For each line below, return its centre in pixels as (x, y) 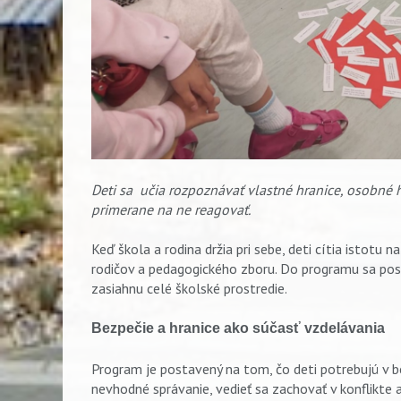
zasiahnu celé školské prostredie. (189, 289)
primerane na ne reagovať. (171, 209)
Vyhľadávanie (302, 385)
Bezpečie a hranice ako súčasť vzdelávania (238, 328)
